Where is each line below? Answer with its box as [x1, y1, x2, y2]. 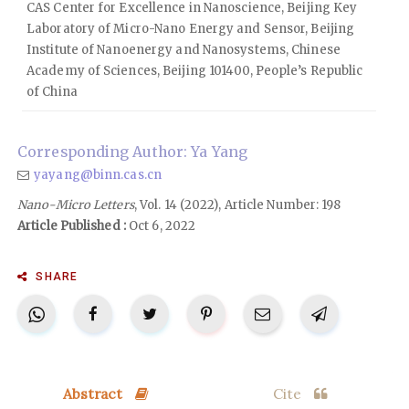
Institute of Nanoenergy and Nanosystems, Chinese [26, 42, 341, 58]
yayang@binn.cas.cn [34, 167, 162, 184]
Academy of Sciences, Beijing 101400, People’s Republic [26, 63, 363, 79]
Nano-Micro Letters [17, 197, 134, 214]
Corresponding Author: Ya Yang [17, 143, 247, 162]
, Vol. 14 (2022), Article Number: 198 [133, 197, 341, 214]
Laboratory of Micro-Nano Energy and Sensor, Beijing [26, 21, 355, 37]
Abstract [62, 384, 127, 404]
